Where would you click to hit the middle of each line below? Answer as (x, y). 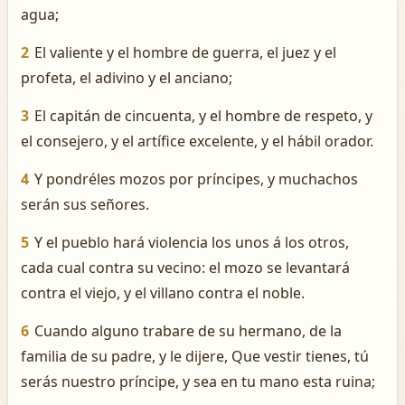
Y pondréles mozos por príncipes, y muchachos (196, 179)
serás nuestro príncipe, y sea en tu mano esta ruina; (198, 381)
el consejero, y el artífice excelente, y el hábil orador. (197, 141)
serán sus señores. (85, 204)
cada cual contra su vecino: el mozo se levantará (185, 268)
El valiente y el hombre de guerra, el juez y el (185, 52)
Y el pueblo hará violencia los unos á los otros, (192, 242)
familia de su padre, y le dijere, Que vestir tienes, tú (195, 356)
